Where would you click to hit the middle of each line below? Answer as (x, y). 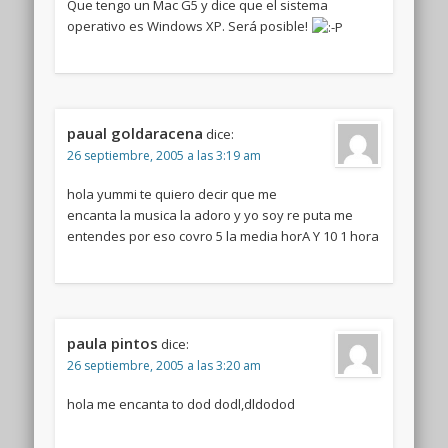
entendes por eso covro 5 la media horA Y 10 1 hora (222, 235)
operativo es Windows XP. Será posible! (188, 25)
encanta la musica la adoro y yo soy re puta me (209, 214)
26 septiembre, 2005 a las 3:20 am (163, 365)
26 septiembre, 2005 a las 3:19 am (163, 155)
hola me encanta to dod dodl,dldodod (180, 403)
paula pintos (112, 342)
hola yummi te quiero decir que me (171, 193)
